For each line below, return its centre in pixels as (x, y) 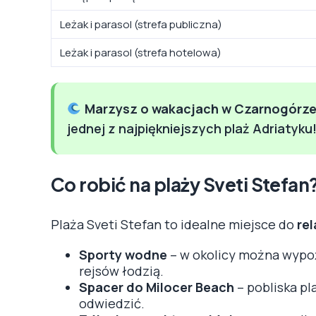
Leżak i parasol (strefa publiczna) (141, 24)
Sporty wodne (123, 254)
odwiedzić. (112, 303)
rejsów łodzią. (121, 271)
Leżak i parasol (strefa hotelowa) (141, 52)
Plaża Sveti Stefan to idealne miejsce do (174, 224)
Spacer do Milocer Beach (157, 287)
